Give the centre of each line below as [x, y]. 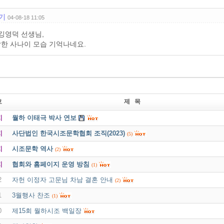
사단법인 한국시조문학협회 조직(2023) [68, 133]
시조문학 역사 [32, 148]
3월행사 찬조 [31, 195]
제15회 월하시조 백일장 [46, 210]
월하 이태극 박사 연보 [44, 117]
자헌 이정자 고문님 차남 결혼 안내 [62, 179]
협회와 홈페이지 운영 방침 [50, 164]
